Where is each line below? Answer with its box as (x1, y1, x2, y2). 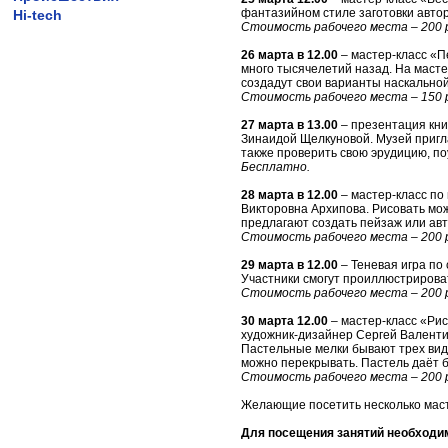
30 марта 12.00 (241, 314, 328, 328)
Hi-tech (13, 7, 62, 23)
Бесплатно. (241, 160, 310, 174)
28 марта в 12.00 (241, 188, 338, 202)
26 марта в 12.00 (241, 48, 341, 62)
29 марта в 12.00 (241, 258, 338, 272)
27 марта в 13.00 (241, 118, 338, 132)
